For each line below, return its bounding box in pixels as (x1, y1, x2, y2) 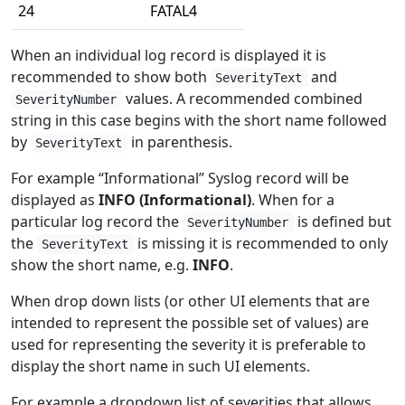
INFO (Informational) (99, 190, 251, 210)
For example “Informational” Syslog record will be (11, 168, 349, 188)
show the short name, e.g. (11, 255, 193, 275)
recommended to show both (11, 67, 211, 87)
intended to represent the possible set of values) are (11, 313, 369, 333)
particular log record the (11, 212, 183, 231)
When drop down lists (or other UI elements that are (11, 291, 370, 311)
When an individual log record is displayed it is (11, 45, 326, 65)
